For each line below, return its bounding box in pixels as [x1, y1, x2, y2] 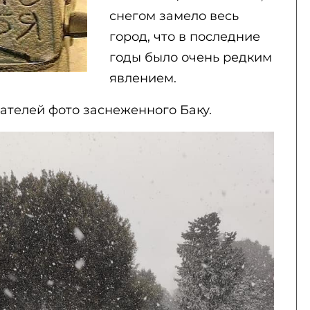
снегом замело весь [109, 8, 239, 24]
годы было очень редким [109, 50, 272, 65]
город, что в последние [109, 29, 260, 44]
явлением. [109, 71, 176, 86]
